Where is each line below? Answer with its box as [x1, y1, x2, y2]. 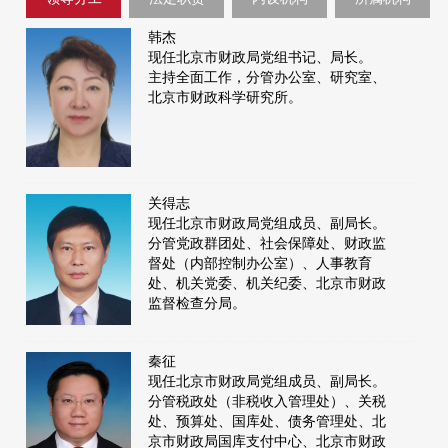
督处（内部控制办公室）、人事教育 [148, 256, 373, 272]
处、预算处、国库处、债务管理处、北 [148, 414, 387, 430]
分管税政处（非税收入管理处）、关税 [148, 394, 387, 410]
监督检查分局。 [148, 296, 247, 312]
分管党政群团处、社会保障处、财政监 [148, 236, 387, 252]
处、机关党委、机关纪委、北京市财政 [148, 276, 387, 292]
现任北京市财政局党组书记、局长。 [148, 50, 373, 65]
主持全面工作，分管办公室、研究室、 [148, 70, 387, 85]
